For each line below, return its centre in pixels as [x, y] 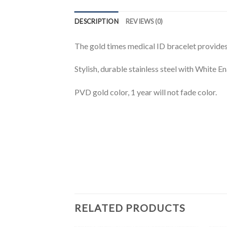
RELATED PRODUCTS [130, 208]
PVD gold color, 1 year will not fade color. [146, 92]
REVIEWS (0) [144, 21]
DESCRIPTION [97, 21]
